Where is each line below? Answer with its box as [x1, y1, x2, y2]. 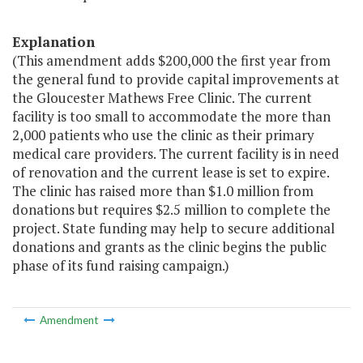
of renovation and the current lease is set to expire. [12, 163, 329, 182]
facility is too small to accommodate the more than [12, 107, 331, 126]
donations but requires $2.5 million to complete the [12, 200, 331, 220]
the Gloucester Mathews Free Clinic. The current [12, 88, 312, 108]
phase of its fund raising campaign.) [12, 256, 229, 275]
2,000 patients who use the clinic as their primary [12, 126, 314, 145]
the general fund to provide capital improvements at [12, 70, 340, 89]
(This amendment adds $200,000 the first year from [12, 51, 331, 70]
